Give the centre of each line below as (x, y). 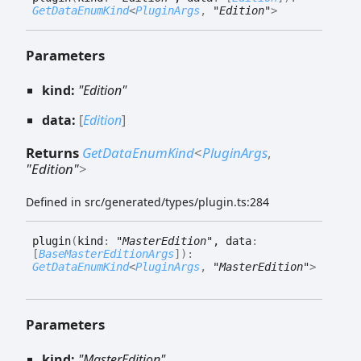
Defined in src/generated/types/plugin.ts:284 (147, 202)
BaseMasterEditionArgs (106, 254)
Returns (54, 152)
